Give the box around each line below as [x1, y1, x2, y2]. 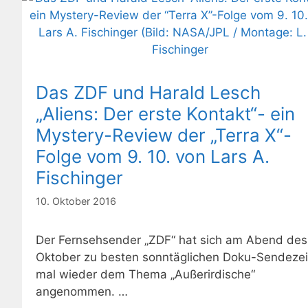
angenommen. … [36, 284, 128, 298]
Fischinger [36, 167, 123, 189]
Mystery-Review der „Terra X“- [36, 124, 291, 146]
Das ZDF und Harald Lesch [36, 82, 261, 104]
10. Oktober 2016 [36, 195, 116, 207]
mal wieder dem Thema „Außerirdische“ [36, 267, 255, 281]
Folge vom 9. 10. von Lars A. [36, 146, 269, 168]
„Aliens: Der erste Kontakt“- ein [36, 103, 295, 125]
